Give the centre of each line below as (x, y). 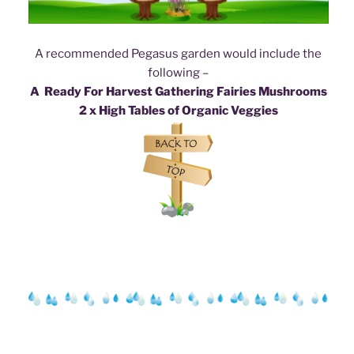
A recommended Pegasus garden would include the (179, 54)
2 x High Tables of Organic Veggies (178, 111)
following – (179, 73)
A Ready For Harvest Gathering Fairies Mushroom (175, 92)
